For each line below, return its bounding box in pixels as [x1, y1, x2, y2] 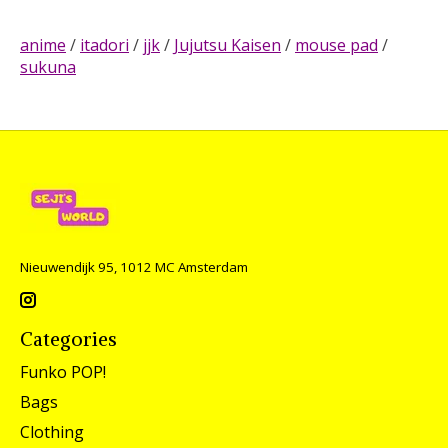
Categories [20, 327, 117, 352]
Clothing [20, 420, 84, 443]
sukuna [20, 55, 76, 78]
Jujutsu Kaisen [174, 33, 281, 56]
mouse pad [295, 33, 378, 56]
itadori [80, 33, 129, 56]
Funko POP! [20, 360, 106, 383]
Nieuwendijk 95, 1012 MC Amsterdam [20, 257, 248, 276]
